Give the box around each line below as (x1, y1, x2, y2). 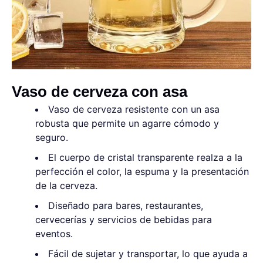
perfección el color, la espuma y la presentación (35, 166, 249, 177)
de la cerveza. (35, 180, 97, 191)
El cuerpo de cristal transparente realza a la (48, 151, 242, 163)
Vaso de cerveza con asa (12, 83, 187, 100)
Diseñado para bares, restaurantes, (48, 200, 203, 211)
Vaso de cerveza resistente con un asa (48, 103, 220, 115)
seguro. (35, 131, 68, 143)
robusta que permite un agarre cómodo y (35, 117, 219, 129)
